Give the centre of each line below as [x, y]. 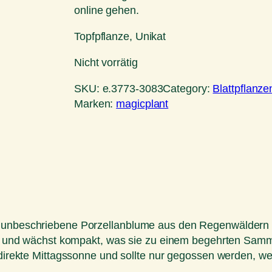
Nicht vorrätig [106, 63]
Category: [188, 89]
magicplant [142, 104]
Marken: [95, 104]
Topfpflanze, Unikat [120, 37]
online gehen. [107, 11]
